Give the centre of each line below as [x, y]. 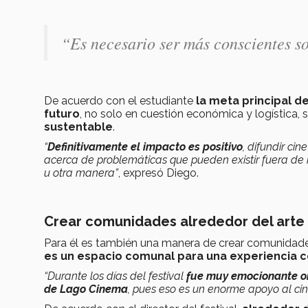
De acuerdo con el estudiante [120, 101]
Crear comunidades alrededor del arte [174, 222]
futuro [62, 114]
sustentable [78, 127]
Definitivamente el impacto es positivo [145, 147]
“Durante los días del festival [115, 276]
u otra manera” [81, 173]
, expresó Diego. [158, 173]
